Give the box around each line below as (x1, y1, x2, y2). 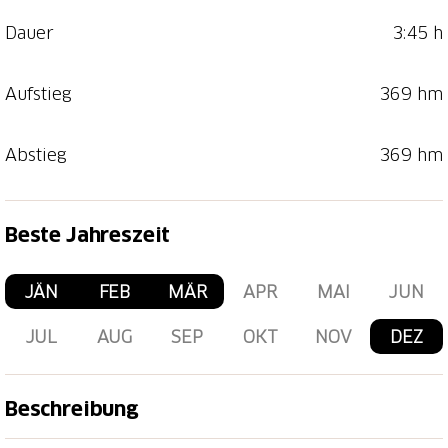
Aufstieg (5, 84, 72, 103)
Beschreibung (5, 398, 139, 420)
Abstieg (5, 145, 67, 164)
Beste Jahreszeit (5, 224, 171, 246)
